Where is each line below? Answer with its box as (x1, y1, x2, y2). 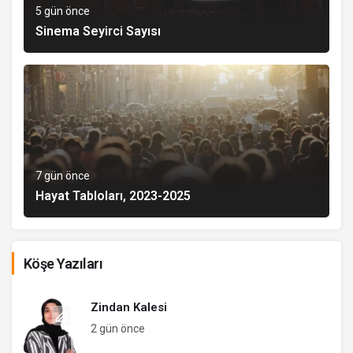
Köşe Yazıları (24, 255, 102, 272)
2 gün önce (91, 321, 145, 335)
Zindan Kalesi (91, 299, 167, 314)
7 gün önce (35, 169, 90, 182)
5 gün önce (35, 4, 90, 17)
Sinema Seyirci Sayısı (35, 23, 161, 39)
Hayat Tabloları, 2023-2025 (35, 188, 191, 203)
